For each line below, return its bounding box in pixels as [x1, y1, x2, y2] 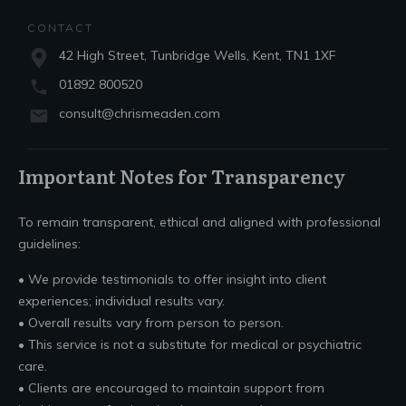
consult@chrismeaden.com [59, 105, 220, 121]
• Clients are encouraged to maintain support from [18, 380, 324, 396]
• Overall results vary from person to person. [18, 314, 284, 331]
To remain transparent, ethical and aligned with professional [18, 214, 381, 230]
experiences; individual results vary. [18, 293, 225, 309]
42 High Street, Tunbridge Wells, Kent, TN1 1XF [59, 47, 336, 63]
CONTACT [27, 21, 93, 34]
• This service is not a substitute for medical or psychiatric [18, 336, 362, 353]
